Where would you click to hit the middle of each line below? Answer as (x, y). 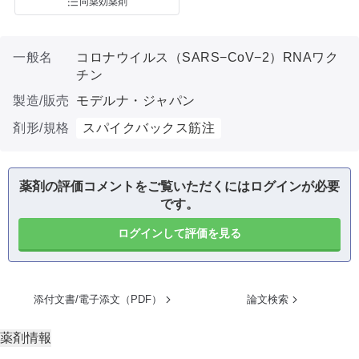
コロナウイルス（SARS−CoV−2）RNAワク (207, 57)
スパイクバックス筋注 (149, 128)
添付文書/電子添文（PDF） (98, 299)
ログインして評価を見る (179, 233)
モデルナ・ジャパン (136, 101)
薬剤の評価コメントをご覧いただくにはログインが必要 (179, 186)
